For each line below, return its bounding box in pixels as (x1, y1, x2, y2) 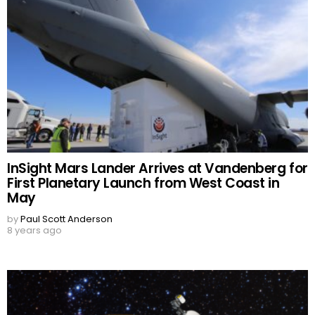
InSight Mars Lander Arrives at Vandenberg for (7, 159, 308, 179)
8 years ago (7, 224, 62, 238)
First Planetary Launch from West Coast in (7, 174, 280, 193)
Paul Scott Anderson (20, 212, 112, 226)
